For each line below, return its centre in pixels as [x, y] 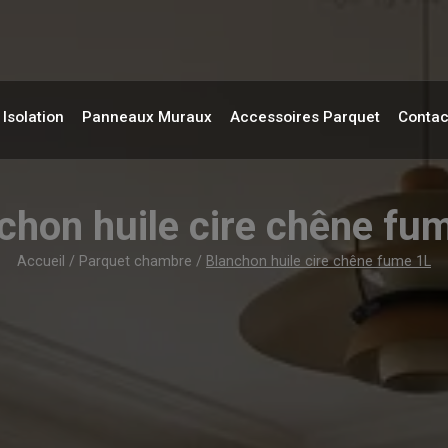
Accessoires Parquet [304, 116]
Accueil [41, 262]
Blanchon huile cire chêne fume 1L [318, 262]
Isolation [33, 116]
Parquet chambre [135, 262]
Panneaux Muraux [146, 116]
